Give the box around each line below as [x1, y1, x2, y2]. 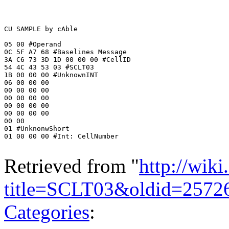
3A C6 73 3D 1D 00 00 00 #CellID [4, 55, 131, 63]
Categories [4, 200, 89, 223]
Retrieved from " [4, 154, 139, 177]
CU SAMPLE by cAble [4, 25, 82, 33]
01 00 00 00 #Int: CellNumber [4, 132, 119, 140]
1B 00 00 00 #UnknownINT [4, 71, 98, 79]
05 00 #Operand [4, 40, 61, 48]
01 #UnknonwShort [4, 124, 70, 132]
